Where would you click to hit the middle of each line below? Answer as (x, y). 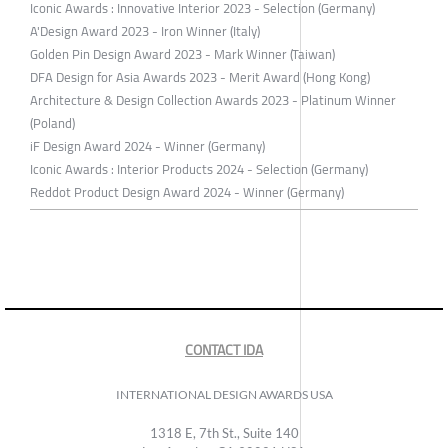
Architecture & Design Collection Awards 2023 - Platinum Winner (213, 99)
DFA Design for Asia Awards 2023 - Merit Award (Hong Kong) (200, 76)
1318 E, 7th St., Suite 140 (224, 432)
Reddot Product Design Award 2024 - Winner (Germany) (187, 191)
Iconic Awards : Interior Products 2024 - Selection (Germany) (199, 168)
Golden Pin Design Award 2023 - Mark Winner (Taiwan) (182, 53)
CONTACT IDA (224, 349)
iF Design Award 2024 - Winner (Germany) (147, 145)
